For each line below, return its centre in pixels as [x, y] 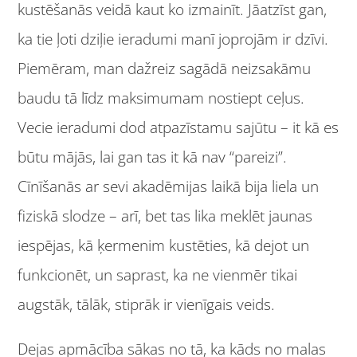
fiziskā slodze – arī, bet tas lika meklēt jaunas [165, 216]
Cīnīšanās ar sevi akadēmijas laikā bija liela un [169, 186]
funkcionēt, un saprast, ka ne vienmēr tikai [158, 275]
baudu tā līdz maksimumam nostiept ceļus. [161, 98]
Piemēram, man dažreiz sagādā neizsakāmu [165, 68]
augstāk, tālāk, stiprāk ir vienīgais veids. [147, 304]
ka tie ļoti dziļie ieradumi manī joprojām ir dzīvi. [173, 39]
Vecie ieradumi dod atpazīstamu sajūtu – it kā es [178, 127]
